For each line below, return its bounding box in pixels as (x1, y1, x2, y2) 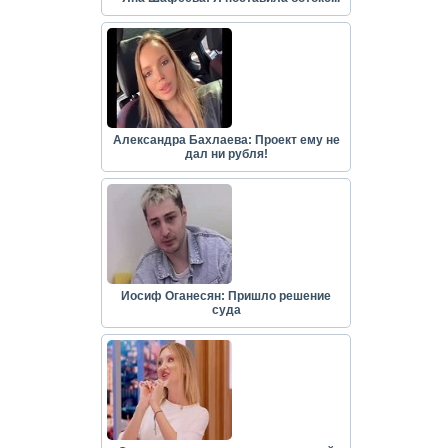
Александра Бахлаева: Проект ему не (112, 133, 340, 148)
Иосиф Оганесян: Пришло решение (121, 289, 331, 304)
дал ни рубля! (184, 147, 268, 162)
